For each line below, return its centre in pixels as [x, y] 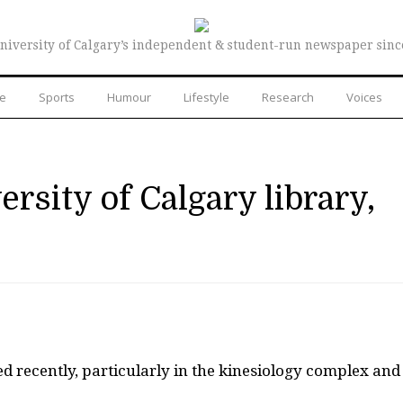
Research [288, 97]
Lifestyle [206, 97]
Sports [57, 97]
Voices [364, 97]
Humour [129, 97]
